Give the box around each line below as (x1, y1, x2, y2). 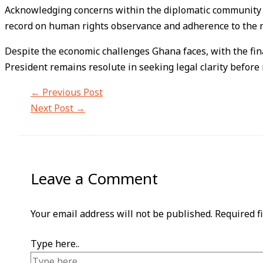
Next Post (31, 102, 76, 114)
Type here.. (31, 237, 79, 250)
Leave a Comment (31, 168, 158, 189)
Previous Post (40, 86, 103, 99)
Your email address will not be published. (31, 207, 213, 220)
